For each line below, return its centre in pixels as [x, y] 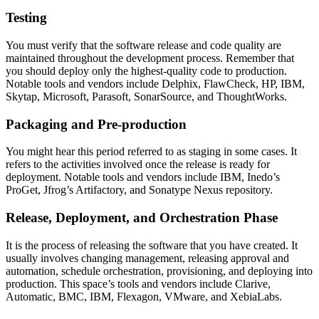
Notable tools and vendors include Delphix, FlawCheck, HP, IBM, [155, 84]
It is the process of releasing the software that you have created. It [152, 245]
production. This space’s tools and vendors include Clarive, [138, 283]
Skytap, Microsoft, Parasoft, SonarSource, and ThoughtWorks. [146, 96]
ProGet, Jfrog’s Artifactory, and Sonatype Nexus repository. [139, 190]
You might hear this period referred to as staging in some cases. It [151, 152]
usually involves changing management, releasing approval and [147, 258]
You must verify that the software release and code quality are [143, 45]
